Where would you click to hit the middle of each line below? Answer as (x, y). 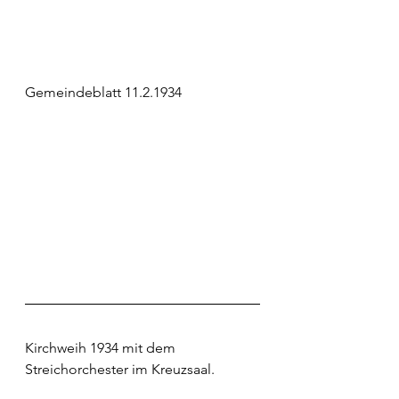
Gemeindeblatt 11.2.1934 (103, 92)
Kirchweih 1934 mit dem (102, 348)
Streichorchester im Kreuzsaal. (120, 370)
